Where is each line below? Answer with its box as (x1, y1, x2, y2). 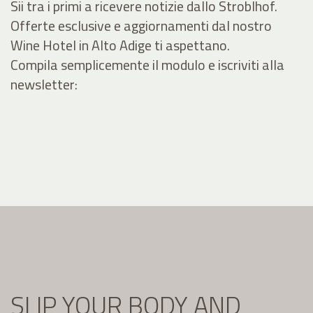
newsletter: (10, 73, 78, 96)
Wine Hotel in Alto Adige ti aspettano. (10, 34, 230, 57)
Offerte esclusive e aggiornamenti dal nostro (10, 15, 272, 37)
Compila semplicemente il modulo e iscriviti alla (10, 54, 284, 76)
